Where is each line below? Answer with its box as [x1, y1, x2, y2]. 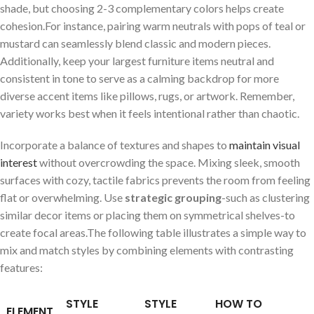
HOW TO [215, 295, 262, 312]
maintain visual [229, 137, 300, 151]
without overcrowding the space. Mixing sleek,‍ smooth [37, 155, 300, 169]
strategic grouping [125, 190, 221, 204]
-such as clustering [221, 190, 310, 204]
